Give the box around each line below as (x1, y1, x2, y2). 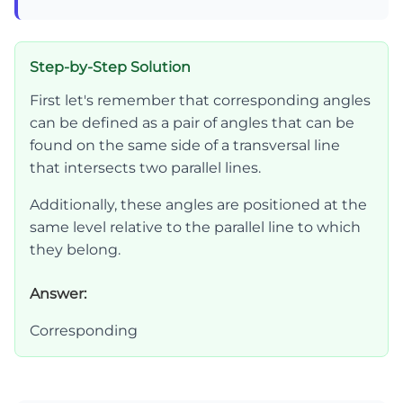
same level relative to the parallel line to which (30, 218, 361, 236)
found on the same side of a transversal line (30, 136, 340, 154)
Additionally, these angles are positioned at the (30, 195, 367, 213)
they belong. (30, 240, 121, 258)
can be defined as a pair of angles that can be (30, 113, 354, 131)
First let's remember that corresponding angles (30, 91, 371, 109)
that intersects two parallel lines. (30, 158, 261, 176)
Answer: (30, 284, 86, 302)
